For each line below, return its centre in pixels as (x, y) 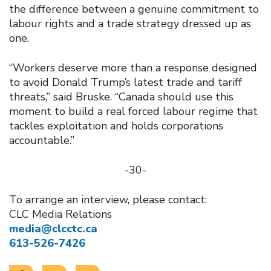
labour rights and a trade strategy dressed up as (130, 23)
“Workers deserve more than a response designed (133, 67)
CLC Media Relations (62, 214)
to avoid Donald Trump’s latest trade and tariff (126, 82)
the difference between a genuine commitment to (134, 9)
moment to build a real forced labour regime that (133, 111)
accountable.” (42, 140)
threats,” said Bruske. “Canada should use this (121, 96)
